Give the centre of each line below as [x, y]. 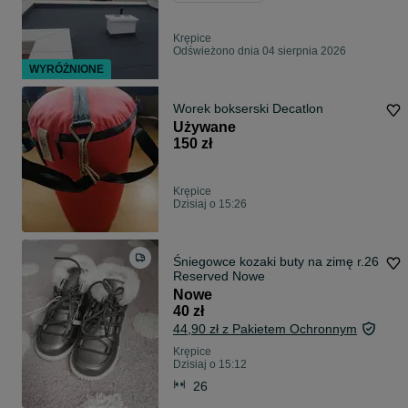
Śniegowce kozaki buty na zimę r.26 [276, 262]
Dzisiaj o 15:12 [210, 365]
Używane [204, 127]
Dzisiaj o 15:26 [210, 204]
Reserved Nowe [219, 276]
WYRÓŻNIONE [66, 70]
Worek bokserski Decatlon [248, 109]
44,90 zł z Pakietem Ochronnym [265, 329]
